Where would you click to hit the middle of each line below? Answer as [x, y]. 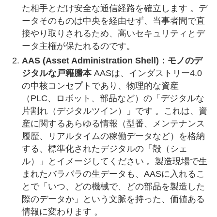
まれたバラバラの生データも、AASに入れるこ [113, 174]
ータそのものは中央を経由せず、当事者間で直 [113, 21]
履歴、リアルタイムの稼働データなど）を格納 [113, 136]
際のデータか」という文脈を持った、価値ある [113, 199]
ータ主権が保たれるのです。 [81, 46]
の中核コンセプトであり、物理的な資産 [100, 86]
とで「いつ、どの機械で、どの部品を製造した [113, 187]
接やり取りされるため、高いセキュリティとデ [113, 33]
